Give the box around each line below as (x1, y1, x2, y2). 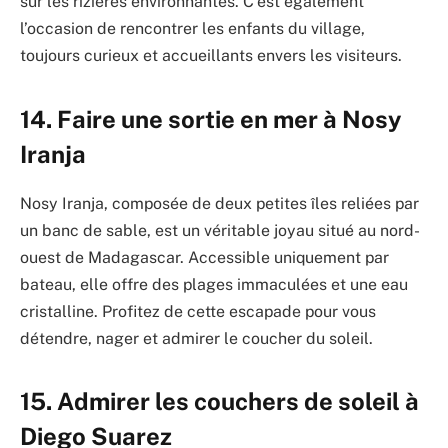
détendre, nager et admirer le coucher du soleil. (20, 328, 373, 348)
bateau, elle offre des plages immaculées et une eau (20, 274, 408, 294)
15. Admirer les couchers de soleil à (20, 386, 419, 415)
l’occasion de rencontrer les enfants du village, (20, 19, 365, 39)
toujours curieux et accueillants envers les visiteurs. (20, 46, 402, 66)
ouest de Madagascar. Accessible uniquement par (20, 247, 389, 267)
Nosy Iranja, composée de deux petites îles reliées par (20, 193, 419, 213)
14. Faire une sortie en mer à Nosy (20, 104, 401, 133)
